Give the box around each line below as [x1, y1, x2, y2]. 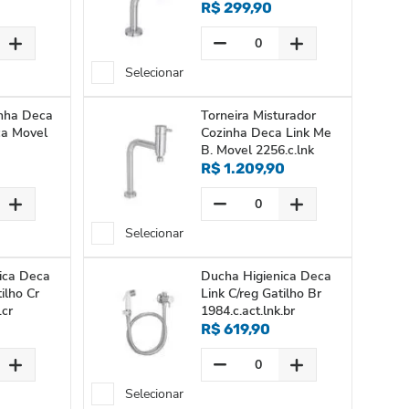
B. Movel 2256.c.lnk [200, 142, 314, 159]
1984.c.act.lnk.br [200, 302, 295, 320]
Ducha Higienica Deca [200, 267, 331, 285]
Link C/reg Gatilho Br [200, 285, 321, 302]
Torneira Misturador [200, 107, 316, 124]
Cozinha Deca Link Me [200, 124, 331, 142]
